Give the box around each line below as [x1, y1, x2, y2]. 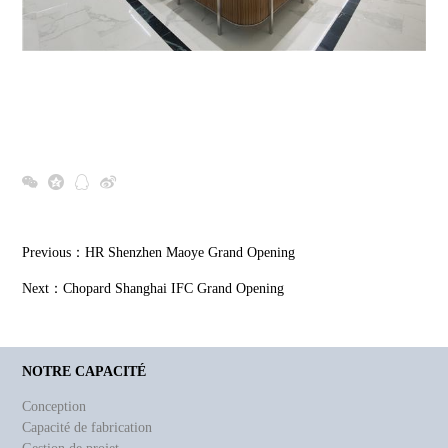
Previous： [22, 245, 86, 261]
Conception [22, 399, 87, 415]
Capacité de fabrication [22, 420, 153, 436]
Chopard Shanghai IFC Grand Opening [63, 281, 285, 297]
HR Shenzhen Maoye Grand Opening [85, 245, 296, 261]
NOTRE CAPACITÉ [22, 364, 147, 380]
